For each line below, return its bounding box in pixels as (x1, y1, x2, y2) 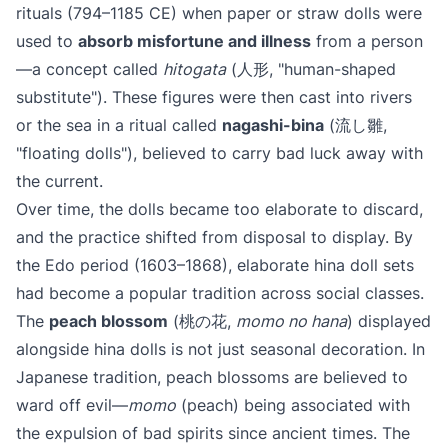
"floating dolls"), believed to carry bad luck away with (16, 143, 423, 163)
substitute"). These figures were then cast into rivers (16, 87, 412, 107)
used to (16, 31, 78, 51)
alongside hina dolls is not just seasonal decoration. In (16, 339, 425, 359)
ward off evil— (16, 395, 128, 415)
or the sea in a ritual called (16, 115, 222, 135)
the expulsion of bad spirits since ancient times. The (16, 423, 410, 443)
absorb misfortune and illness (78, 31, 311, 51)
